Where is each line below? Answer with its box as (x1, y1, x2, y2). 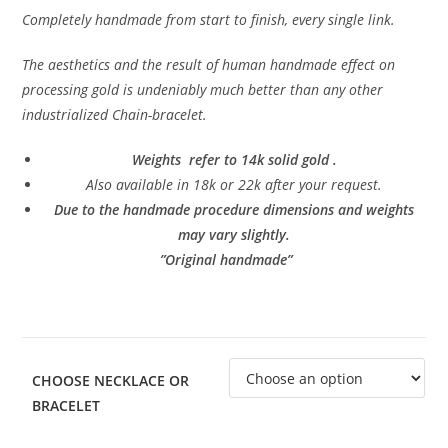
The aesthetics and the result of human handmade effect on (22, 55, 396, 75)
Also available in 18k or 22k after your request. (86, 175, 382, 195)
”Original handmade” (156, 250, 292, 270)
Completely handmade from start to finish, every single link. (22, 10, 396, 30)
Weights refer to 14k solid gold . (131, 150, 337, 170)
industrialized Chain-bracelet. (22, 105, 208, 125)
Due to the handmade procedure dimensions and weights (54, 200, 414, 220)
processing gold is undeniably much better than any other (22, 80, 384, 100)
